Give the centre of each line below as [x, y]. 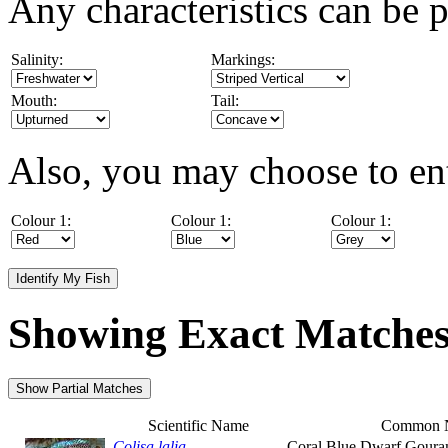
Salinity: [37, 59]
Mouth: [34, 100]
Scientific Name [198, 425]
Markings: [243, 59]
